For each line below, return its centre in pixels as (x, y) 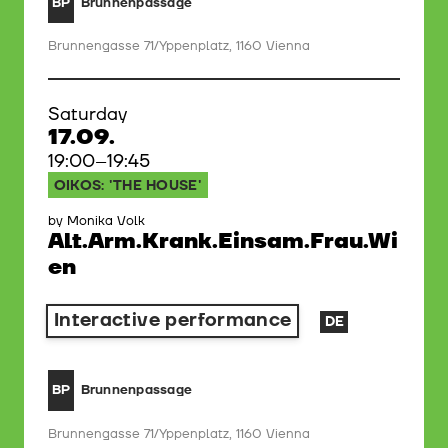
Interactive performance (172, 320)
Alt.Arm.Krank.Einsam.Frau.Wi (223, 241)
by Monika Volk (96, 220)
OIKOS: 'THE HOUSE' (127, 186)
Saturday (87, 115)
